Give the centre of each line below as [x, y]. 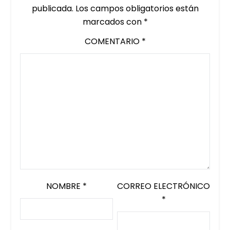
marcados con [113, 22]
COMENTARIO [113, 41]
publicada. [52, 8]
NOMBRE [64, 186]
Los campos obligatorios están [137, 8]
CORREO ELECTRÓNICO [164, 186]
